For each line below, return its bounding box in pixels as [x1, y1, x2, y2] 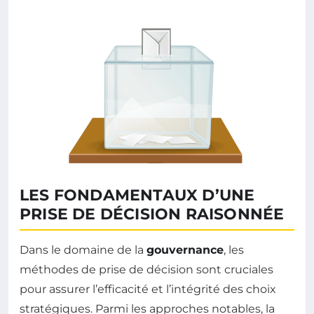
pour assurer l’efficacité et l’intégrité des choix [20, 282, 276, 296]
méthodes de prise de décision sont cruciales [20, 263, 273, 277]
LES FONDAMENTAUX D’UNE [20, 186, 255, 205]
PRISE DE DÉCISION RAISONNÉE [20, 205, 285, 224]
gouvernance [146, 243, 224, 257]
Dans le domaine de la [20, 243, 146, 257]
